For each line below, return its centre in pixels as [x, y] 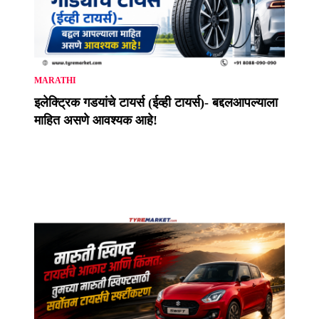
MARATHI [55, 81]
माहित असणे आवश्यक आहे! [96, 121]
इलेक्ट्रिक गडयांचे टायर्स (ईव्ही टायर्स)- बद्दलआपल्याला [156, 103]
